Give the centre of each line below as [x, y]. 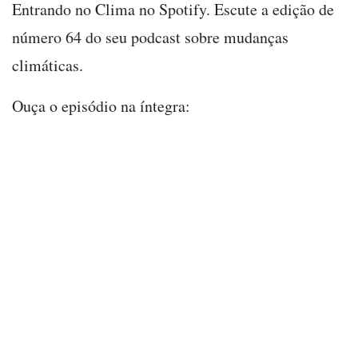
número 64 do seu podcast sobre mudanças [150, 37]
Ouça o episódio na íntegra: [101, 105]
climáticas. [50, 65]
